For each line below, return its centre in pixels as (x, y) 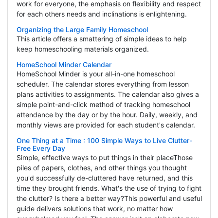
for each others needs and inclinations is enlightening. (101, 14)
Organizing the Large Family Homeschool (82, 30)
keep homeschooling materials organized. (82, 49)
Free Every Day (41, 148)
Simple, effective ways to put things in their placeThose (104, 158)
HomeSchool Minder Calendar (64, 65)
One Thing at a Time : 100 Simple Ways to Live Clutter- (104, 141)
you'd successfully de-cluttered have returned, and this (104, 178)
